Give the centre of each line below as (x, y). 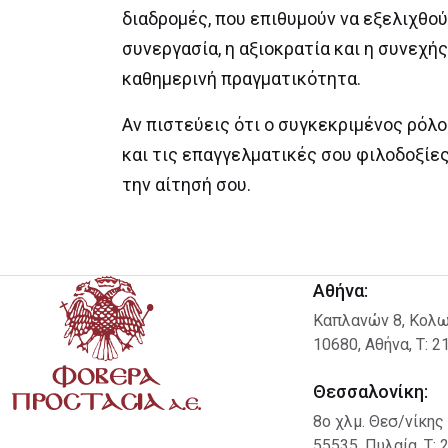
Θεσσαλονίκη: (370, 391)
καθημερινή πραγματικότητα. (241, 78)
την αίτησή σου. (186, 184)
